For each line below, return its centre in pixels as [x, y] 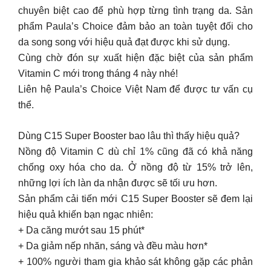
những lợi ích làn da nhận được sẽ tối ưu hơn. [118, 183]
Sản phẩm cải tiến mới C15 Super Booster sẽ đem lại [135, 199]
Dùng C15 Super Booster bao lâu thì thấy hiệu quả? [129, 136]
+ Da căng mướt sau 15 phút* [81, 230]
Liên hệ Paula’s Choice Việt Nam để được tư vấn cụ [135, 89]
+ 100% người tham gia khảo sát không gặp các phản [135, 262]
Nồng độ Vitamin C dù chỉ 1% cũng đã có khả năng [135, 152]
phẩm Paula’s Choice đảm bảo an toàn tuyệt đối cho [135, 26]
